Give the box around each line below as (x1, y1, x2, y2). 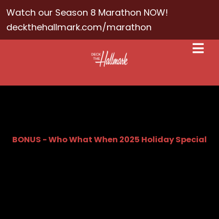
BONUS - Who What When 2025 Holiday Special (12, 133, 207, 145)
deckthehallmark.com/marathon (6, 21, 152, 33)
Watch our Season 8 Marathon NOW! (6, 6, 169, 19)
